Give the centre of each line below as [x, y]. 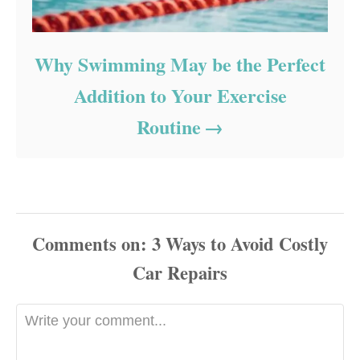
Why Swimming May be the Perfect [180, 64]
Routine [168, 127]
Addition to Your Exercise [180, 96]
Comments [74, 244]
